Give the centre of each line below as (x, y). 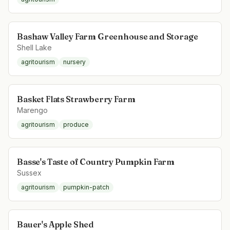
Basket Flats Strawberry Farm (76, 99)
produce (76, 124)
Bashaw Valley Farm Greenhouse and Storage (108, 36)
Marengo (32, 110)
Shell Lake (34, 47)
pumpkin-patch (86, 187)
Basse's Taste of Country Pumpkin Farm (96, 162)
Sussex (29, 173)
